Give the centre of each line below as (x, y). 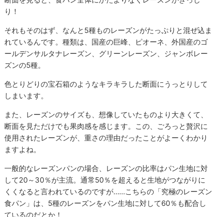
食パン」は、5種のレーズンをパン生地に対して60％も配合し (106, 203)
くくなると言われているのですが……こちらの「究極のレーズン (108, 192)
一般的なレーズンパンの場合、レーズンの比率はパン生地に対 (106, 169)
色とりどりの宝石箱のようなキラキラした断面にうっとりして (106, 84)
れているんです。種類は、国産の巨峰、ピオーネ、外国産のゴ (106, 42)
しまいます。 (26, 96)
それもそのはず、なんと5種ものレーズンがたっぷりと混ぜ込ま (108, 31)
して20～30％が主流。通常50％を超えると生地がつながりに (105, 180)
